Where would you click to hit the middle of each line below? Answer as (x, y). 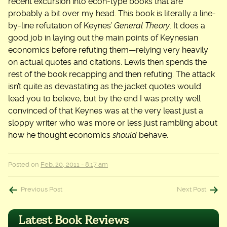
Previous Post (42, 190)
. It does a (187, 26)
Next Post (192, 190)
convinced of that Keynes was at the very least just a (106, 111)
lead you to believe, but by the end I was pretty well (104, 99)
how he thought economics (60, 135)
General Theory (142, 26)
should (125, 135)
